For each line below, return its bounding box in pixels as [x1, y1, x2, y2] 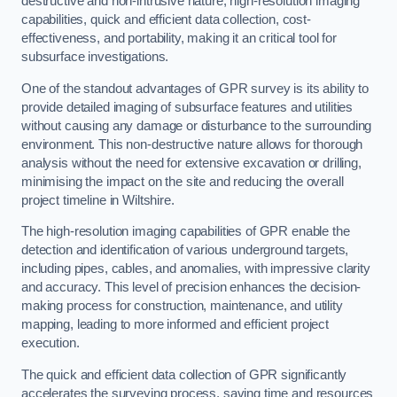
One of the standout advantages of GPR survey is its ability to [21, 81, 369, 96]
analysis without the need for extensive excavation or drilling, [21, 155, 362, 170]
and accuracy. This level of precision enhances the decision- [21, 280, 362, 295]
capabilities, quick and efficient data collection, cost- [21, 12, 311, 27]
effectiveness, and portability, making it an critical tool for [21, 31, 337, 46]
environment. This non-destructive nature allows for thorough [21, 136, 363, 152]
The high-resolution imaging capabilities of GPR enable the [21, 224, 350, 239]
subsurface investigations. [21, 50, 169, 65]
